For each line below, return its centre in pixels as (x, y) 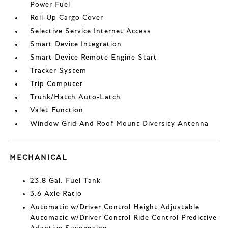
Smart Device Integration (76, 44)
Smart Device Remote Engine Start (94, 57)
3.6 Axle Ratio (56, 194)
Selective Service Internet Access (91, 31)
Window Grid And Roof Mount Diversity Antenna (120, 123)
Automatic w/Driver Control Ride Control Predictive (124, 218)
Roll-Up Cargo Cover (67, 18)
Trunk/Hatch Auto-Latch (76, 97)
